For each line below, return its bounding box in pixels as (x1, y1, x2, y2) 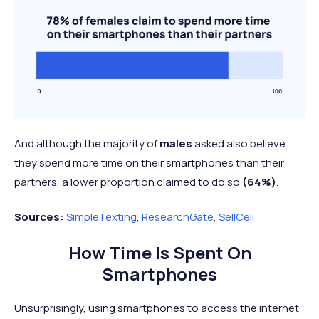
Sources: (14, 209, 64, 224)
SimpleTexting (66, 209, 137, 224)
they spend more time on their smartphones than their (14, 155, 284, 170)
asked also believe (192, 135, 286, 151)
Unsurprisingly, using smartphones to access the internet (14, 300, 299, 315)
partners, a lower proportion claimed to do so (14, 174, 242, 189)
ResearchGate (142, 209, 214, 224)
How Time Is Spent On (68, 240, 251, 264)
